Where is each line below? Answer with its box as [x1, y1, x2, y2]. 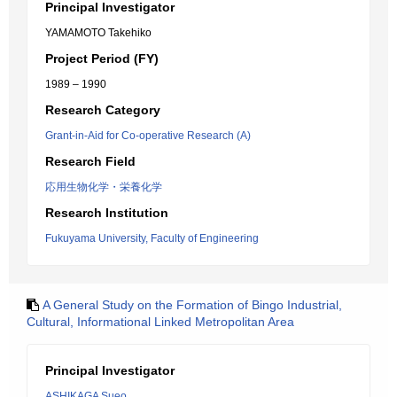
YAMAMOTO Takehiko [45, 27, 152, 39]
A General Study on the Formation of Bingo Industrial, [43, 298, 342, 312]
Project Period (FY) [45, 51, 159, 66]
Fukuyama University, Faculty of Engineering [45, 232, 259, 245]
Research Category [45, 103, 160, 117]
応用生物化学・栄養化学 [45, 181, 162, 193]
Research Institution [45, 206, 168, 220]
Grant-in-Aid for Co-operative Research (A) [45, 129, 251, 142]
